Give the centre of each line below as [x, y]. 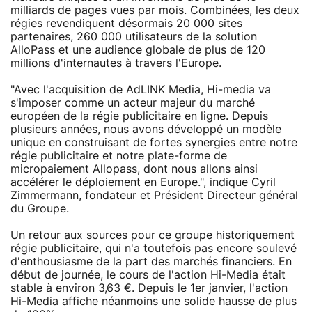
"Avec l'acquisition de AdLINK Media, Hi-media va [141, 89]
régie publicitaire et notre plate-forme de [119, 156]
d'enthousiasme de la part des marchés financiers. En [151, 262]
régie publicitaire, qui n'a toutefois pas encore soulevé [154, 248]
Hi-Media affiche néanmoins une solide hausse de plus [154, 301]
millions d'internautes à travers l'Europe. [116, 63]
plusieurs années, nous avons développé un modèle [146, 129]
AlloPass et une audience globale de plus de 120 [138, 50]
